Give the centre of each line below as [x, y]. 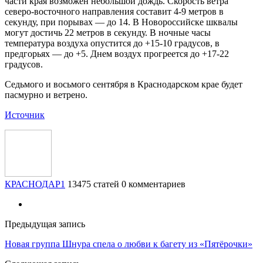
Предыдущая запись [45, 224]
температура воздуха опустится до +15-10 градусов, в [112, 43]
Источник [25, 114]
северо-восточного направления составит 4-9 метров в [114, 11]
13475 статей [93, 184]
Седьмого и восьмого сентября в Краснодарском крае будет [124, 84]
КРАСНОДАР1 [35, 184]
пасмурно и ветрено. [46, 95]
